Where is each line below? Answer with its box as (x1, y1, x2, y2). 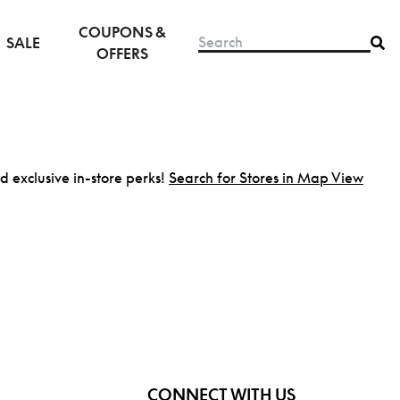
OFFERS (96, 45, 149, 62)
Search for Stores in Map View (169, 168, 363, 187)
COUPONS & (79, 23, 167, 41)
